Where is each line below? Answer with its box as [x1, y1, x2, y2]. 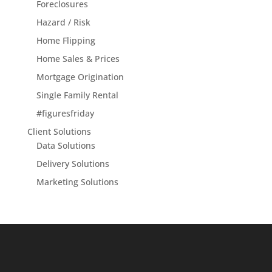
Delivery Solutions [36, 157, 109, 169]
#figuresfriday [36, 107, 94, 119]
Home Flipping [36, 34, 95, 46]
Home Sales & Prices [36, 52, 120, 64]
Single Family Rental [36, 89, 118, 101]
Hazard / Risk [36, 16, 90, 28]
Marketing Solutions [36, 175, 118, 188]
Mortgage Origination [36, 70, 124, 83]
